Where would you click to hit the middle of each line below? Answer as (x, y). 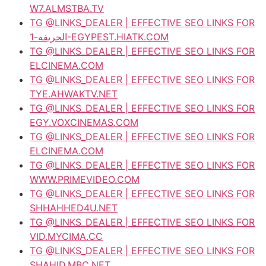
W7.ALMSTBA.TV (67, 8)
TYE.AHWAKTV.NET (74, 94)
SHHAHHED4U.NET (74, 208)
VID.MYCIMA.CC (66, 236)
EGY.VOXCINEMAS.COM (84, 122)
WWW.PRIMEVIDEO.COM (85, 179)
